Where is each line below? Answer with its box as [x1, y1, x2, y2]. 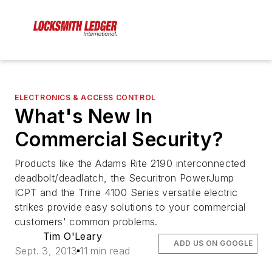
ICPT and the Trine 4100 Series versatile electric [15, 186, 238, 199]
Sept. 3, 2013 [15, 245, 78, 257]
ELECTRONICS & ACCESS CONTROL [15, 93, 156, 103]
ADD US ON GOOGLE [174, 239, 253, 248]
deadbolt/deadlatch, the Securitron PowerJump [15, 172, 234, 185]
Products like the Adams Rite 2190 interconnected [15, 157, 246, 170]
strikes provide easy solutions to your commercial [15, 201, 246, 214]
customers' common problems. [15, 216, 158, 228]
